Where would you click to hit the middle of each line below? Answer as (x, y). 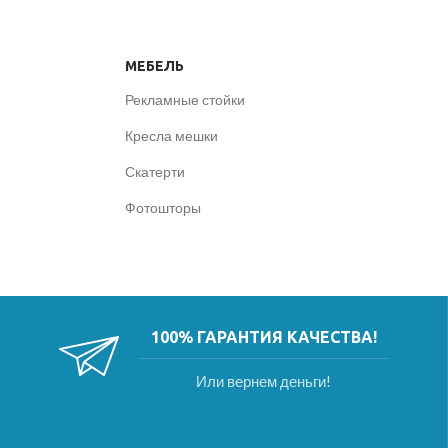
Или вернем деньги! (263, 381)
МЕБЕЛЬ (154, 66)
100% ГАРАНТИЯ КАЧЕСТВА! (263, 337)
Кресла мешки (171, 136)
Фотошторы (163, 208)
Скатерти (155, 172)
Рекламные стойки (185, 100)
